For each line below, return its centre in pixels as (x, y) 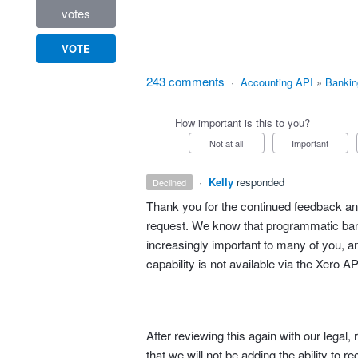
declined (173, 182)
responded (261, 182)
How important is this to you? (242, 123)
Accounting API (276, 82)
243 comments (185, 81)
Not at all (230, 143)
